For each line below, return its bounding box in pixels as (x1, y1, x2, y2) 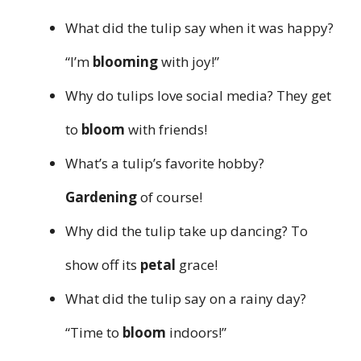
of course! (137, 188, 202, 207)
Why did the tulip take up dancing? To (65, 222, 308, 241)
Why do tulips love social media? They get (65, 86, 331, 106)
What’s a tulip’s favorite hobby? (65, 154, 264, 173)
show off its (65, 255, 140, 275)
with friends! (125, 120, 207, 139)
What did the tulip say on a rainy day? (65, 289, 306, 309)
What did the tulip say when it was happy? (65, 19, 334, 38)
